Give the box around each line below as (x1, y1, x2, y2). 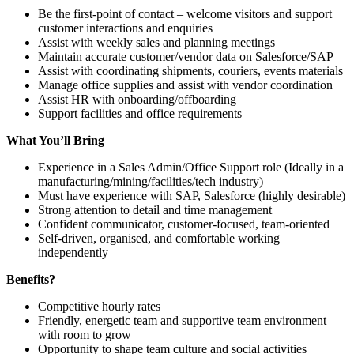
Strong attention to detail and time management (38, 202, 272, 217)
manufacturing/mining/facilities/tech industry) (38, 174, 263, 188)
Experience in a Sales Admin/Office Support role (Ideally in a (38, 160, 344, 174)
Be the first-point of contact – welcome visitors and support (38, 6, 332, 21)
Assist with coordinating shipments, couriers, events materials (38, 63, 343, 77)
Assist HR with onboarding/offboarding (38, 92, 236, 106)
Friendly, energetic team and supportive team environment (38, 313, 326, 327)
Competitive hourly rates (38, 299, 160, 313)
